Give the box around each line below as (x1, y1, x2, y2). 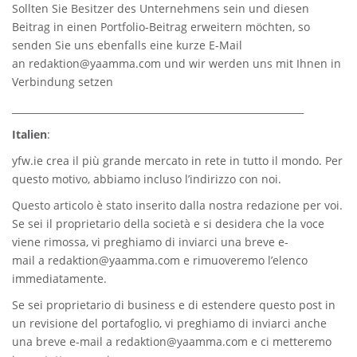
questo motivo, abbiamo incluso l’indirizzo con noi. (12, 171, 281, 186)
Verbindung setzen (12, 73, 113, 89)
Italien (12, 126, 47, 142)
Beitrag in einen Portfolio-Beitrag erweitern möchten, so (12, 18, 310, 34)
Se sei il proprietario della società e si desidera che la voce (12, 215, 324, 231)
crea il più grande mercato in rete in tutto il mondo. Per (43, 152, 343, 168)
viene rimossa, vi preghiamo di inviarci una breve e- (12, 233, 288, 249)
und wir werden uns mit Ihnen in (161, 55, 341, 71)
